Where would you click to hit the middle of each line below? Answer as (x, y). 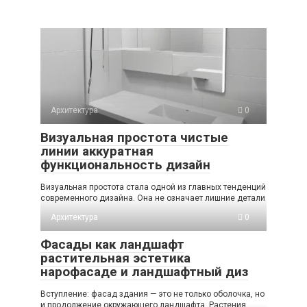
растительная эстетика (115, 258)
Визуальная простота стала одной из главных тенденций (153, 187)
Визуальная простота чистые (134, 137)
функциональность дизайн (125, 165)
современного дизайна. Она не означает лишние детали (153, 198)
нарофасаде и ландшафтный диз (144, 272)
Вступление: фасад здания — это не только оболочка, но (152, 294)
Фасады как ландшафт (112, 244)
